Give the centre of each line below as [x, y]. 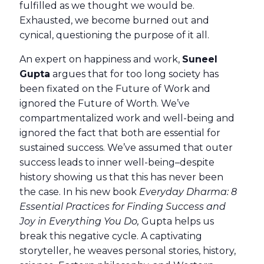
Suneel [200, 59]
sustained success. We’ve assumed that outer [126, 148]
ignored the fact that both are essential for [120, 133]
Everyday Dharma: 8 [188, 192]
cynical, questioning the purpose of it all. [114, 35]
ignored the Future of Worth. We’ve [105, 103]
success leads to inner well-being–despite [117, 162]
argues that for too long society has [134, 74]
